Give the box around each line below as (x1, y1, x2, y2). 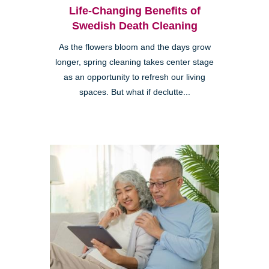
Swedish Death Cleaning (71, 19, 198, 32)
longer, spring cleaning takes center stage (55, 57, 214, 67)
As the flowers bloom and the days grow (58, 42, 211, 52)
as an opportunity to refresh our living (64, 72, 205, 82)
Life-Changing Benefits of (68, 4, 201, 17)
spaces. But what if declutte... (79, 87, 190, 97)
